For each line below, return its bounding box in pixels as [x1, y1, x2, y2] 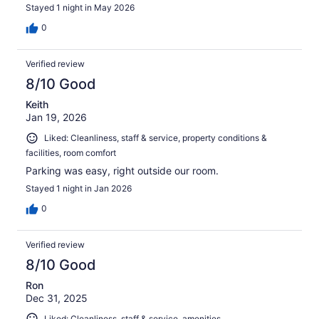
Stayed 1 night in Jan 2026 [26, 182, 132, 194]
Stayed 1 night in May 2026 [26, 2, 135, 14]
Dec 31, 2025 [26, 291, 88, 304]
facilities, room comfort [26, 147, 116, 158]
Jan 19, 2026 [26, 111, 87, 124]
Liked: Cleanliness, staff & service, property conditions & [44, 132, 267, 144]
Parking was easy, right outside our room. [26, 164, 219, 177]
